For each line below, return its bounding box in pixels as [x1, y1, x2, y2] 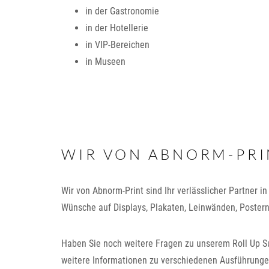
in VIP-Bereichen [85, 39, 150, 50]
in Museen [85, 56, 125, 67]
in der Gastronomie [85, 5, 159, 17]
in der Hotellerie [85, 22, 148, 34]
